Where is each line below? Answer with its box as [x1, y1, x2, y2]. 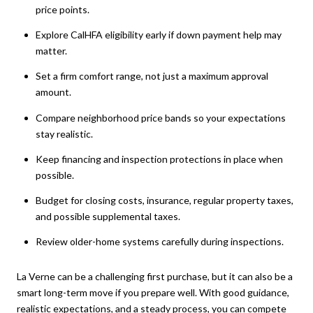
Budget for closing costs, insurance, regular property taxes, [35, 194, 293, 207]
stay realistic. [35, 127, 93, 140]
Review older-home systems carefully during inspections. [35, 235, 284, 248]
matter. [35, 44, 67, 57]
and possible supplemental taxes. [35, 210, 180, 223]
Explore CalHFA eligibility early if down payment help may [35, 28, 282, 41]
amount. [35, 86, 71, 99]
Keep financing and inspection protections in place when [35, 152, 283, 165]
